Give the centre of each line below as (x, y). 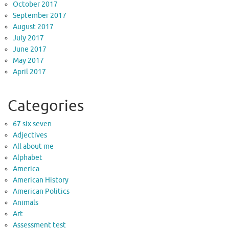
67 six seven (32, 124)
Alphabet (28, 158)
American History (41, 180)
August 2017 (33, 27)
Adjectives (30, 135)
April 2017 (29, 72)
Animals (26, 203)
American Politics (41, 192)
